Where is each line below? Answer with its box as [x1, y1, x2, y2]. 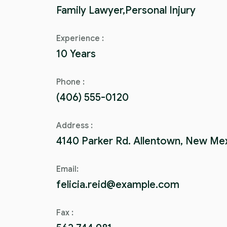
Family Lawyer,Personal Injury [56, 4, 196, 17]
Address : [56, 120, 93, 131]
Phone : [56, 77, 85, 87]
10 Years [56, 47, 96, 60]
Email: [56, 164, 79, 174]
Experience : [56, 33, 104, 44]
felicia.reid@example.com [56, 178, 179, 191]
